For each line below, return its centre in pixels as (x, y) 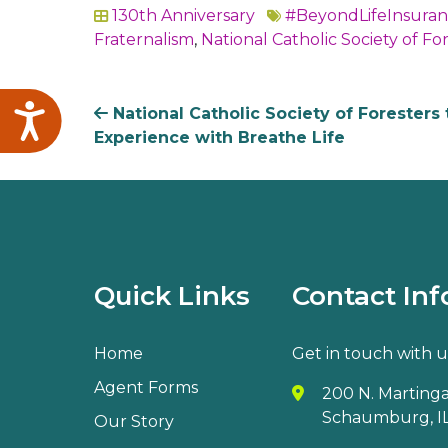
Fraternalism (144, 40)
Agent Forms (146, 388)
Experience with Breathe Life (219, 138)
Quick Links (172, 296)
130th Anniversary (183, 16)
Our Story (134, 422)
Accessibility (114, 116)
